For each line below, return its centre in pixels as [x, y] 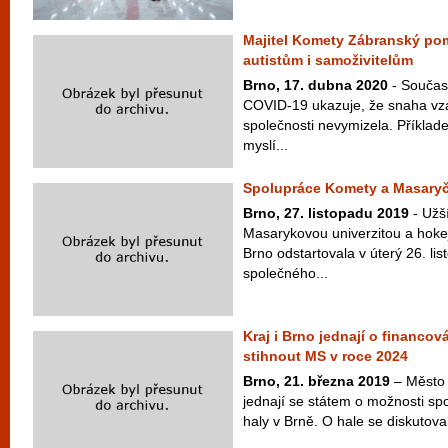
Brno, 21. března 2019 [316, 381]
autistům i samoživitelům [328, 60]
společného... [285, 273]
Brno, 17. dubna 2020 [315, 85]
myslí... [265, 145]
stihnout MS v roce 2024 [325, 356]
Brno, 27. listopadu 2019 [326, 213]
